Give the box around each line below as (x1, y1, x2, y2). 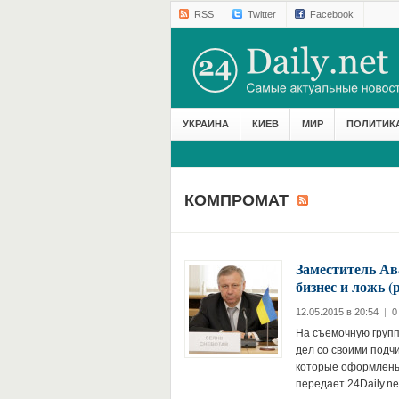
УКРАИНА (182, 118, 229, 129)
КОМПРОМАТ (183, 191, 293, 209)
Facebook (309, 9, 354, 20)
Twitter (247, 9, 276, 20)
